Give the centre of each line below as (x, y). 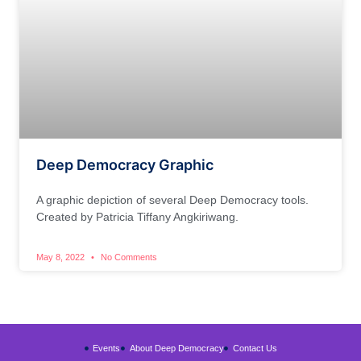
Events (107, 348)
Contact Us (255, 348)
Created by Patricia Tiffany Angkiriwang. (137, 216)
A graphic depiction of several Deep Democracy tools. (172, 199)
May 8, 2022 (62, 257)
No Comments (128, 257)
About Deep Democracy (176, 348)
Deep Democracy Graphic (125, 164)
